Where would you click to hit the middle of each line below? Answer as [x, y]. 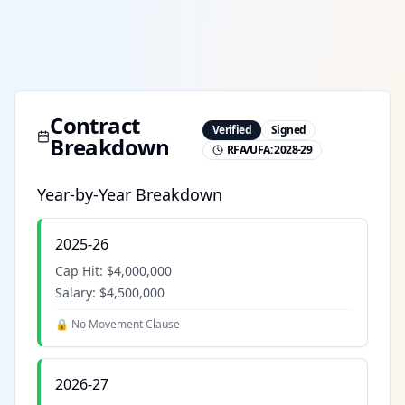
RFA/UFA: [250, 150]
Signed [288, 130]
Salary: [77, 293]
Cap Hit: [81, 271]
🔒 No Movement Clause [118, 325]
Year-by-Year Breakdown [130, 195]
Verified [231, 130]
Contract [95, 126]
